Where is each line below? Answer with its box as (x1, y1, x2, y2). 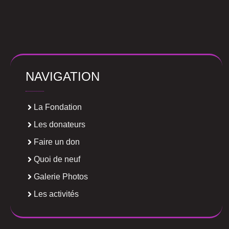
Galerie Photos (34, 172, 88, 181)
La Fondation (34, 103, 82, 112)
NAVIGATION (26, 70, 100, 84)
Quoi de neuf (34, 155, 80, 164)
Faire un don (34, 138, 80, 147)
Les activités (34, 190, 79, 199)
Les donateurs (34, 120, 85, 129)
